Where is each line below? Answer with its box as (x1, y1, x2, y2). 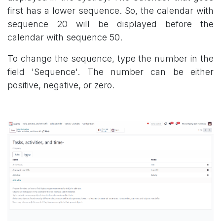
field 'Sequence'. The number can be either (7, 67, 214, 77)
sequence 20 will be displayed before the (7, 19, 214, 30)
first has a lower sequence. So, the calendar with (7, 5, 214, 16)
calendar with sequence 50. (7, 32, 122, 43)
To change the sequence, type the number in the (7, 53, 214, 64)
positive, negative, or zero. (7, 80, 114, 91)
